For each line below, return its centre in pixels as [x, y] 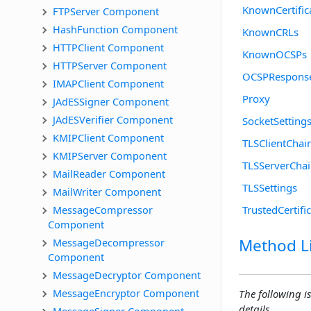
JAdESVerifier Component [113, 119]
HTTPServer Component [110, 65]
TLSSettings [270, 187]
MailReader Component [109, 173]
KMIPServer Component [110, 155]
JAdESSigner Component [111, 101]
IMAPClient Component [108, 83]
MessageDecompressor [110, 242]
